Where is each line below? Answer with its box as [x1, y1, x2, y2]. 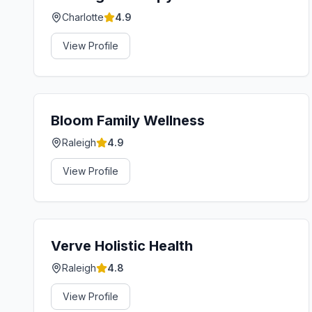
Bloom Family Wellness [51, 112, 205, 129]
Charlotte [62, 11, 104, 23]
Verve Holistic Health [51, 237, 193, 254]
